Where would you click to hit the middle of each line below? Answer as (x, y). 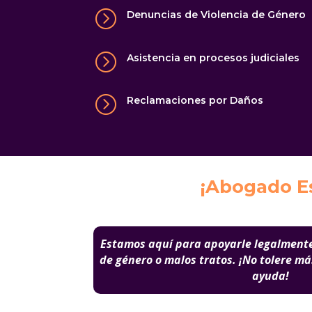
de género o (132, 260)
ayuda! (270, 276)
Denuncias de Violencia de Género (216, 15)
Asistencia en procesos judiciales (213, 57)
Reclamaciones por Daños (195, 101)
